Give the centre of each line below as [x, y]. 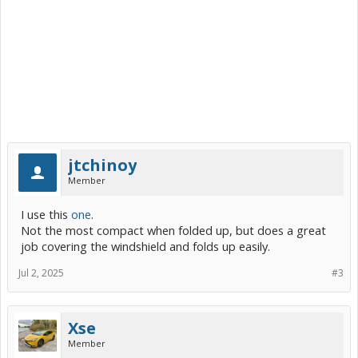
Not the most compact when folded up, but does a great [173, 230]
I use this [46, 214]
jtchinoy [102, 165]
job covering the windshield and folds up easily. [145, 246]
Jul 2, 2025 [41, 273]
